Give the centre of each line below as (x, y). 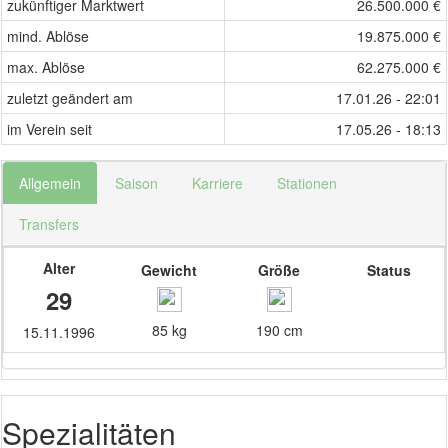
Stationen (307, 183)
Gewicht (169, 270)
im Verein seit (49, 129)
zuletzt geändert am (70, 98)
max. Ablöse (46, 67)
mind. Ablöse (48, 36)
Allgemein (50, 183)
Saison (136, 183)
